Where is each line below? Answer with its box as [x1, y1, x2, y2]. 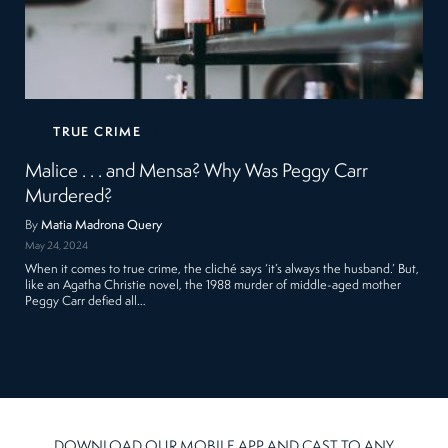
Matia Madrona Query [41, 218, 163, 232]
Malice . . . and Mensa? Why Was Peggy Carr [25, 161, 369, 182]
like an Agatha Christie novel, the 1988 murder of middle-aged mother [25, 279, 402, 293]
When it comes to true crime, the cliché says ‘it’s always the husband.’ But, [25, 263, 420, 277]
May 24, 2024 [25, 241, 89, 253]
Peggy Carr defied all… [25, 295, 147, 309]
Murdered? [25, 186, 113, 207]
